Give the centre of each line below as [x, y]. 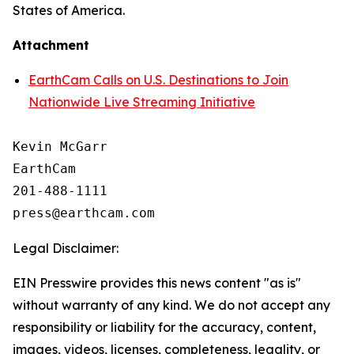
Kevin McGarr [60, 147]
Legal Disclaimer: [66, 248]
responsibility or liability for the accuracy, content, [164, 327]
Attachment [51, 45]
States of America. [69, 10]
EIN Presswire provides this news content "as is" [157, 283]
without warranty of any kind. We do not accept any [171, 305]
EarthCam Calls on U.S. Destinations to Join [158, 80]
